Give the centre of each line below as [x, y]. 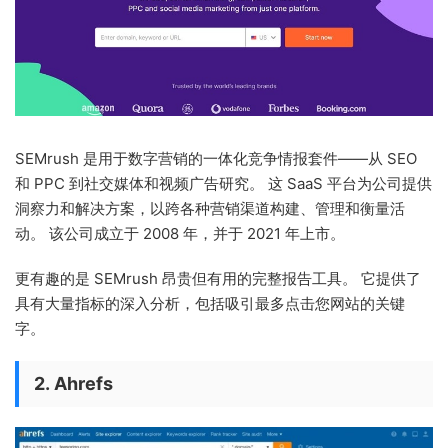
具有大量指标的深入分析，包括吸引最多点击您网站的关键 [210, 304]
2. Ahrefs [73, 384]
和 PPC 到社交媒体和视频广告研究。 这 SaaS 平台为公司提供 [223, 184]
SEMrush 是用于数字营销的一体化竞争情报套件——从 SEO [216, 159]
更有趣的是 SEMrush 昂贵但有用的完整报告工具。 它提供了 [218, 279]
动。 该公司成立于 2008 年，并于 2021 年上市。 [180, 234]
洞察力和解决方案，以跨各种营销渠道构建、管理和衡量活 [210, 209]
